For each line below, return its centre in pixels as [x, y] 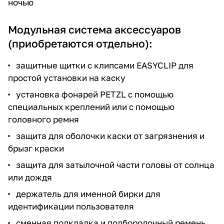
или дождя [30, 177]
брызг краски [36, 148]
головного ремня [43, 119]
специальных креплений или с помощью [91, 106]
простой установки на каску [67, 77]
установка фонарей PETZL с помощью [95, 94]
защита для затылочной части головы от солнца [115, 164]
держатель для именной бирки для [88, 193]
